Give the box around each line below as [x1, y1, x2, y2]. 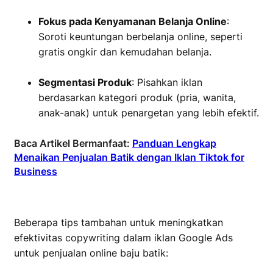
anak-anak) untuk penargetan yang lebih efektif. [38, 107, 259, 119]
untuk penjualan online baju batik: [14, 247, 168, 259]
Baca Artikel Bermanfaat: [14, 137, 132, 149]
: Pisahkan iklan [132, 76, 202, 88]
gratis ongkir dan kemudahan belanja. [38, 46, 211, 58]
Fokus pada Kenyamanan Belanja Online [38, 15, 227, 27]
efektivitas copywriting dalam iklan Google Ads [14, 232, 233, 244]
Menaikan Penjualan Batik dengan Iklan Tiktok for [14, 151, 244, 163]
